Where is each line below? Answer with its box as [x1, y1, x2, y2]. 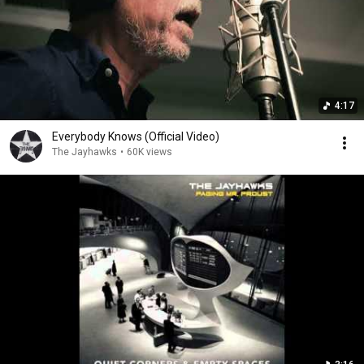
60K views [127, 146, 172, 158]
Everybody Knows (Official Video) [52, 130, 219, 143]
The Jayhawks [52, 146, 117, 158]
